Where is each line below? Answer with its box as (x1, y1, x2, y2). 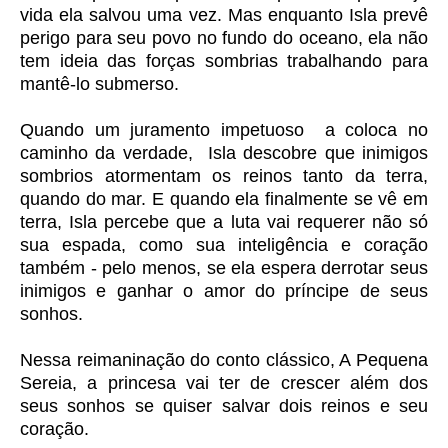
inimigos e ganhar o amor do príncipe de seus (20, 280, 428, 301)
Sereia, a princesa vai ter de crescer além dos (20, 372, 428, 393)
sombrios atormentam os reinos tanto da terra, (20, 165, 428, 186)
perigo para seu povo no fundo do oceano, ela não (20, 27, 428, 48)
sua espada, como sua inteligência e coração (20, 234, 428, 255)
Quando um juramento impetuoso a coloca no (20, 119, 428, 140)
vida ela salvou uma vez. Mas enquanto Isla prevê (20, 4, 428, 25)
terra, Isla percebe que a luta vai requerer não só (20, 211, 428, 232)
